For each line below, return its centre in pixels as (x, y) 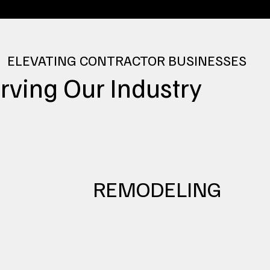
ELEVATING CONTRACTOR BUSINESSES (127, 60)
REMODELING (157, 188)
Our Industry (133, 87)
